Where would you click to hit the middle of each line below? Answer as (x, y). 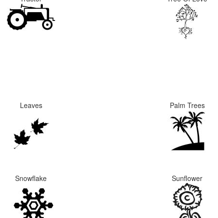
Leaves (31, 105)
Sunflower (187, 178)
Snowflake (31, 178)
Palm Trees (187, 105)
